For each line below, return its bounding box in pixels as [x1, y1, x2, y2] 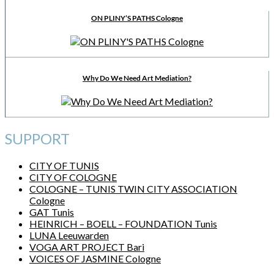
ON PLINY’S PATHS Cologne [91, 13, 183, 23]
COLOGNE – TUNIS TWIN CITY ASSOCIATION [29, 182, 237, 194]
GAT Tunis [29, 206, 74, 218]
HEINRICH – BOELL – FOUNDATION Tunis [29, 217, 217, 229]
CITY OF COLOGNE [29, 171, 117, 183]
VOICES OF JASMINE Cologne [29, 252, 161, 264]
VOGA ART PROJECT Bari [29, 240, 144, 253]
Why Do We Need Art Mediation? [83, 73, 191, 83]
